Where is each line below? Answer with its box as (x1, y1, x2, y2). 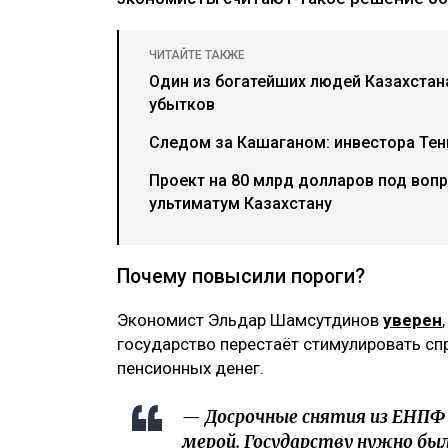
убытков (149, 95, 215, 115)
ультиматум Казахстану (149, 194, 332, 214)
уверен (383, 310, 442, 331)
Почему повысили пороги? (117, 265, 365, 289)
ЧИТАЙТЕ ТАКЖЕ (149, 48, 245, 63)
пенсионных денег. (117, 358, 264, 379)
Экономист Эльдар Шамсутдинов (117, 310, 383, 331)
